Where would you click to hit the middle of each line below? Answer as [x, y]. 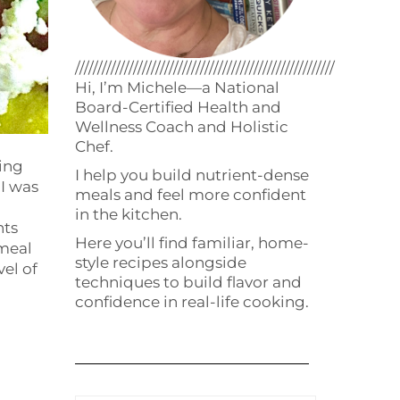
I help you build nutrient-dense [192, 175]
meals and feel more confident [190, 194]
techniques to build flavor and [188, 282]
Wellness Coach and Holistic [181, 126]
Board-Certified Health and [178, 107]
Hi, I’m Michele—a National [177, 87]
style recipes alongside [160, 262]
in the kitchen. [128, 214]
